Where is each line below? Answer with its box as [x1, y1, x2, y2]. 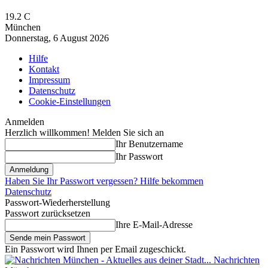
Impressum [29, 75, 70, 85]
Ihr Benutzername [115, 139, 183, 149]
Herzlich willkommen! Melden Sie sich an [5, 127, 164, 138]
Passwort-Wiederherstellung [5, 197, 110, 208]
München [5, 22, 41, 32]
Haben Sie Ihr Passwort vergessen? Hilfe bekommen [5, 176, 203, 186]
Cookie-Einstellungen [29, 96, 111, 106]
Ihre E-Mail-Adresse [115, 220, 193, 230]
